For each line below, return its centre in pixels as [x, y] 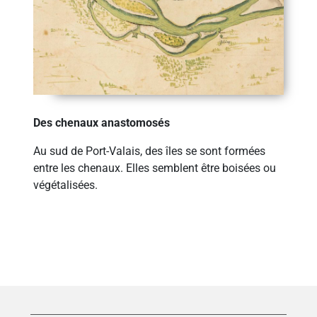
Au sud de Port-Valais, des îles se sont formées [150, 151]
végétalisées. [66, 185]
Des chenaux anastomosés [102, 123]
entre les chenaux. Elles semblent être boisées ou [155, 168]
